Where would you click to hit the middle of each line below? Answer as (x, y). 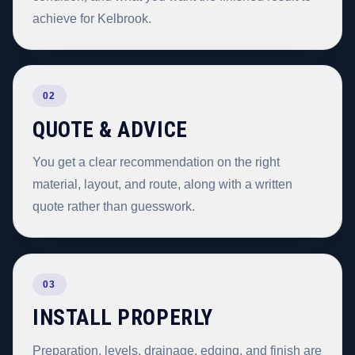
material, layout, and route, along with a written (162, 185)
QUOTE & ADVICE (110, 130)
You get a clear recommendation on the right (156, 162)
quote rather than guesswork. (114, 207)
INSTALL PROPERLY (123, 318)
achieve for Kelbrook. (92, 18)
